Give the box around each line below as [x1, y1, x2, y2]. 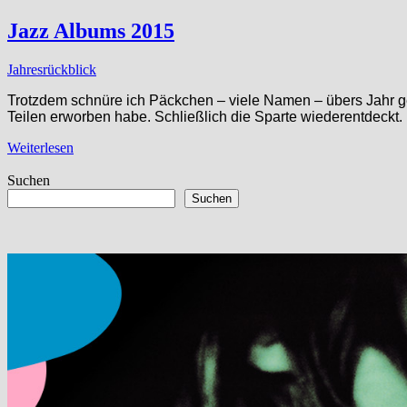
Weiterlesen [7, 139, 74, 155]
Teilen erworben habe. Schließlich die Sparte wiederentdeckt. [7, 108, 402, 124]
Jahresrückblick [7, 61, 96, 77]
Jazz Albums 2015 [7, 18, 174, 43]
